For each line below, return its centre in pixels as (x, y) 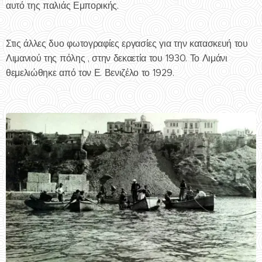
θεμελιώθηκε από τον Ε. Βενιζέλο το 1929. (90, 73)
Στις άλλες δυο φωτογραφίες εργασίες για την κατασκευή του (127, 44)
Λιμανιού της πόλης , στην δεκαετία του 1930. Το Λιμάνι (117, 58)
